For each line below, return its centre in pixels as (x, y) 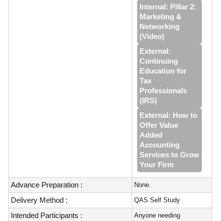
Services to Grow (170, 155)
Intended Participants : (47, 215)
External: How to (169, 115)
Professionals (164, 91)
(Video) (152, 36)
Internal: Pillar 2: (168, 7)
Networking (160, 26)
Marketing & (161, 17)
